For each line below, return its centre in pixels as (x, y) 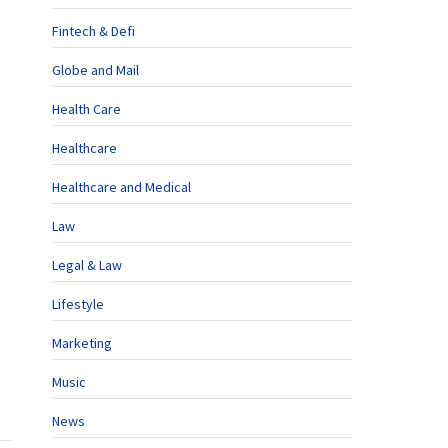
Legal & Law (87, 265)
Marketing (82, 343)
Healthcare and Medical (121, 187)
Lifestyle (78, 304)
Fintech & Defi (93, 31)
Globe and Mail (95, 70)
